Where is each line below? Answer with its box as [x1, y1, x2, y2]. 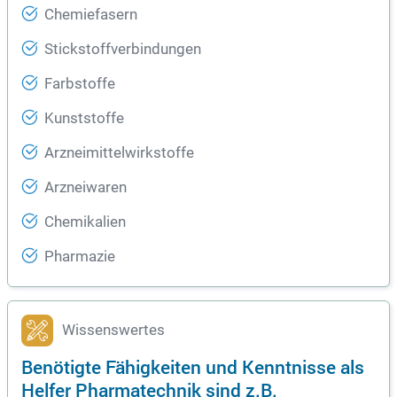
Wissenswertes [62, 322, 165, 339]
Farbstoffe [44, 75, 115, 93]
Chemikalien [44, 214, 126, 231]
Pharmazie [44, 248, 115, 266]
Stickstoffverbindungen [44, 41, 201, 58]
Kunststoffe [44, 110, 124, 128]
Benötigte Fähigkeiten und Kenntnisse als [21, 354, 364, 380]
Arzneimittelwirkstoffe [44, 144, 194, 162]
